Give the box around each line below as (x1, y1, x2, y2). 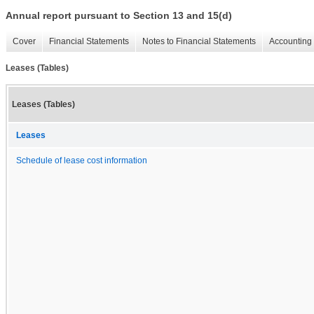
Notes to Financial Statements (142, 36, 256, 47)
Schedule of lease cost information (16, 156, 147, 165)
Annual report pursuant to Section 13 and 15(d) (6, 10, 232, 22)
